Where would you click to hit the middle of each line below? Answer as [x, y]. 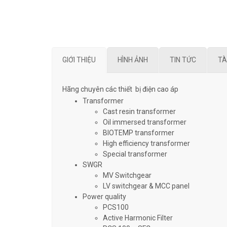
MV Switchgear [127, 176]
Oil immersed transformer [145, 122]
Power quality [104, 197]
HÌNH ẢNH [133, 60]
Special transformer [135, 154]
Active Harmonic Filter [138, 218]
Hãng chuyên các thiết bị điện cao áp [120, 89]
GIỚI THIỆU [79, 60]
